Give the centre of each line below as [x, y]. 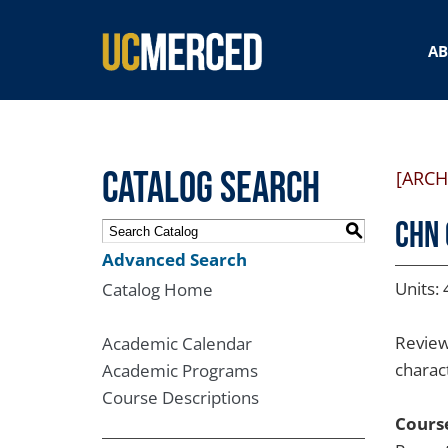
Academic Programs [180, 370]
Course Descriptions [180, 397]
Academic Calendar [177, 343]
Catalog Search [211, 189]
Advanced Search [174, 259]
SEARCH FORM [189, 36]
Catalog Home [157, 289]
